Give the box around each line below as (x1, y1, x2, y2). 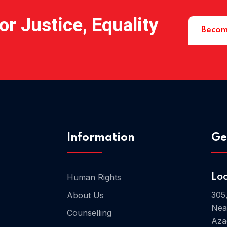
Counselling (67, 208, 111, 218)
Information (67, 132, 135, 143)
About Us (67, 190, 104, 200)
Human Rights (67, 172, 121, 182)
